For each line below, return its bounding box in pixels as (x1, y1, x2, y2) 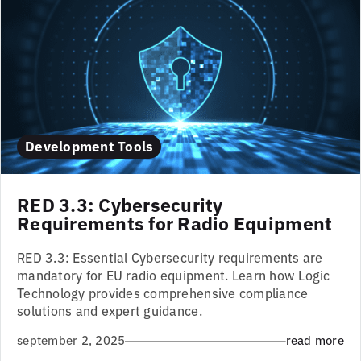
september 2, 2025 (17, 331, 126, 349)
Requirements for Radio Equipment (17, 209, 333, 235)
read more (285, 331, 344, 349)
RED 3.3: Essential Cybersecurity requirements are (17, 247, 323, 266)
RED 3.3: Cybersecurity (17, 190, 223, 217)
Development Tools (25, 135, 154, 156)
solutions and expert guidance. (17, 301, 202, 319)
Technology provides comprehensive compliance (17, 283, 309, 301)
